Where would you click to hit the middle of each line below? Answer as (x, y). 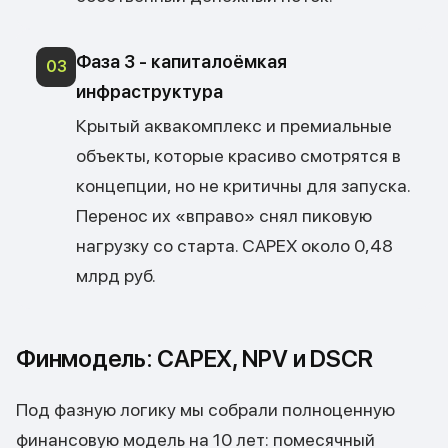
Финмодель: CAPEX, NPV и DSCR (194, 358)
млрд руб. (116, 275)
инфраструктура (149, 91)
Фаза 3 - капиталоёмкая (181, 61)
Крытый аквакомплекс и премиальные (234, 125)
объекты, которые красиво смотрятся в (238, 155)
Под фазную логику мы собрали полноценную (205, 409)
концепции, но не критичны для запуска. (243, 185)
